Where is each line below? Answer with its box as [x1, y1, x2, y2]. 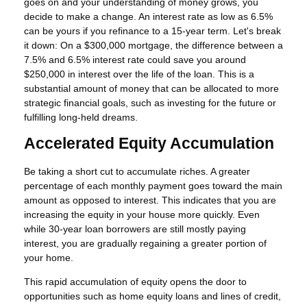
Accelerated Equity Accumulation [24, 135, 274, 153]
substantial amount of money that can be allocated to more [24, 83, 279, 95]
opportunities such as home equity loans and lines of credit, [24, 290, 281, 302]
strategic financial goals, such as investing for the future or [24, 97, 276, 109]
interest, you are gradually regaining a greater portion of [24, 237, 267, 249]
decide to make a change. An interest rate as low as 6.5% [24, 11, 273, 23]
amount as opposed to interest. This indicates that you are [24, 194, 276, 206]
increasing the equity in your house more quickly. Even [24, 208, 260, 220]
